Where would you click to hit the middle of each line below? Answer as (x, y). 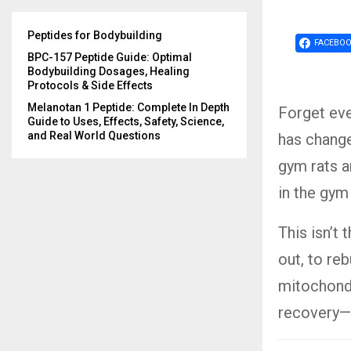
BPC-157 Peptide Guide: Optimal (110, 57)
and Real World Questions (94, 136)
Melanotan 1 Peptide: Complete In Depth (128, 107)
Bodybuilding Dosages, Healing (109, 71)
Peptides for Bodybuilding (95, 35)
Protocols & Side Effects (90, 85)
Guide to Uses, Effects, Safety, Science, (126, 121)
